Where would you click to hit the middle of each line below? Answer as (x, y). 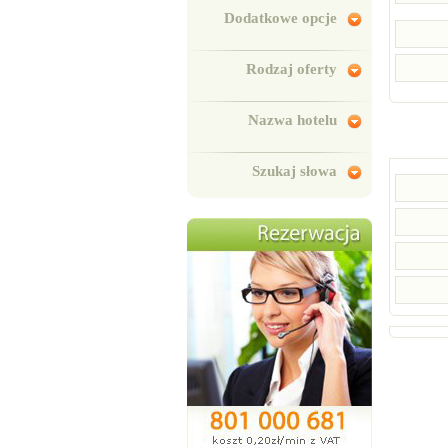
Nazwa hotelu (292, 120)
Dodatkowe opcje (280, 18)
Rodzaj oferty (291, 69)
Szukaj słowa (294, 171)
